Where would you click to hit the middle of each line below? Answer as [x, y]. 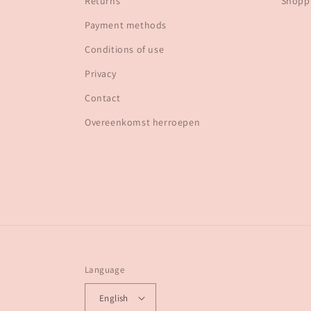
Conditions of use [125, 49]
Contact [103, 98]
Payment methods [126, 25]
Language [105, 270]
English [114, 298]
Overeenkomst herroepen [143, 122]
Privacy [101, 74]
